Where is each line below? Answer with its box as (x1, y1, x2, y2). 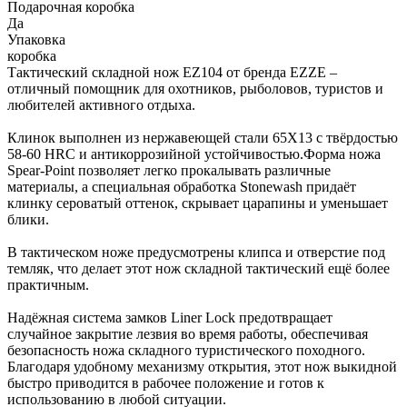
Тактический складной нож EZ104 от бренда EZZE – (7, 64, 337, 80)
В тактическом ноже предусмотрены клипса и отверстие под (7, 243, 385, 260)
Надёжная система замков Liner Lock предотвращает (7, 309, 333, 325)
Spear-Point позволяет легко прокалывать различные (7, 162, 331, 178)
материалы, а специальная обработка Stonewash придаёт (7, 178, 356, 194)
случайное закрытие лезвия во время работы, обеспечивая (7, 325, 368, 342)
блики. (7, 211, 49, 227)
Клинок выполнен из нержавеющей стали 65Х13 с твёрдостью (7, 129, 398, 145)
